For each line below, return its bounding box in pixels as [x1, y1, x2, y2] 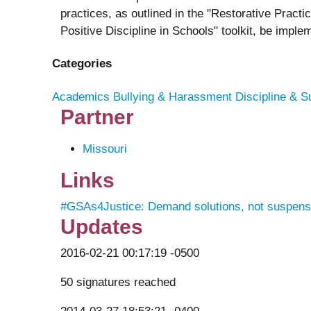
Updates [60, 215, 143, 238]
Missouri [83, 142, 127, 155]
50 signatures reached [60, 275, 176, 289]
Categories [52, 57, 112, 71]
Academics [52, 90, 110, 103]
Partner [60, 105, 134, 128]
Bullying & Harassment [113, 90, 232, 103]
